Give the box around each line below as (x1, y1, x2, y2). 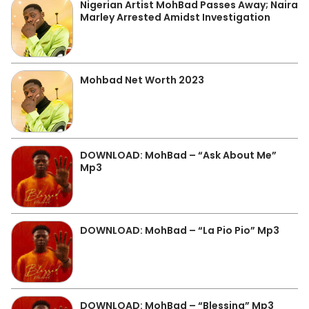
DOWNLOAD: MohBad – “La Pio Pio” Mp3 (80, 223, 279, 237)
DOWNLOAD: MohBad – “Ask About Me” (80, 148, 277, 162)
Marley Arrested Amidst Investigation (80, 10, 270, 24)
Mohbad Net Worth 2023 (80, 73, 204, 87)
